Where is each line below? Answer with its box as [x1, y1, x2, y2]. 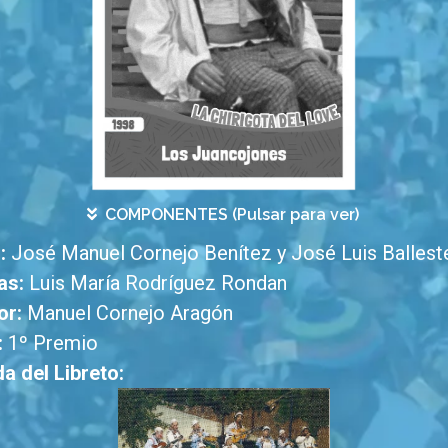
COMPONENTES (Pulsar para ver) [105, 205, 359, 225]
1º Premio [2, 331, 98, 356]
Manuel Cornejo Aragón [26, 301, 233, 326]
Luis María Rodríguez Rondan [28, 271, 287, 296]
